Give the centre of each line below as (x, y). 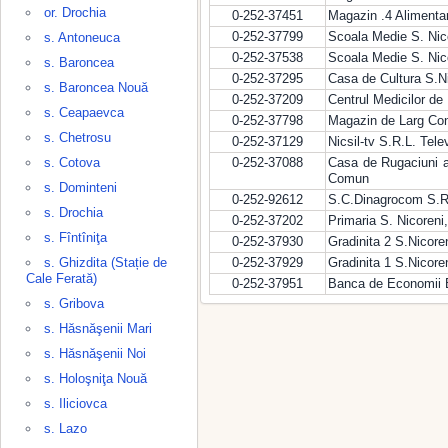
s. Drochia (73, 212)
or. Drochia (75, 12)
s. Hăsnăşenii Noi (95, 353)
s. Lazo (65, 428)
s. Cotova (72, 162)
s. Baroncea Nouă (96, 87)
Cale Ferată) (61, 278)
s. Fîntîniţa (75, 237)
